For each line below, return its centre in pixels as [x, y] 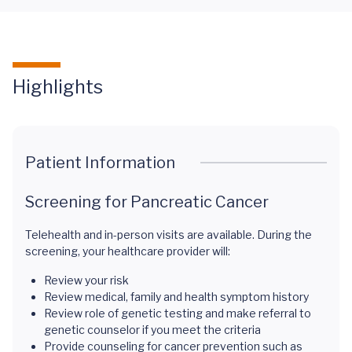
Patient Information [100, 163]
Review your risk [86, 280]
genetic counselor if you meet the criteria [152, 330]
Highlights [58, 87]
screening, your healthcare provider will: [128, 251]
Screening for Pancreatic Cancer [147, 202]
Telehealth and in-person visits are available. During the [169, 235]
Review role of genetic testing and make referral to [178, 313]
